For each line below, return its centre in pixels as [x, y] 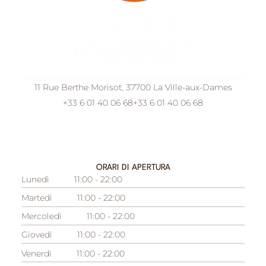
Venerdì [36, 253]
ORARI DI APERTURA [133, 167]
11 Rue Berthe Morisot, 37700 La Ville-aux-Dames [133, 87]
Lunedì [35, 179]
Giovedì [37, 235]
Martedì [37, 197]
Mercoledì [41, 216]
